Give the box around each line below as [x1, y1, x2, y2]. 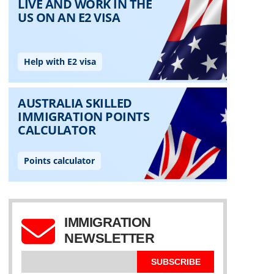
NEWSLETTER [64, 231, 154, 246]
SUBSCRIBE [150, 257, 201, 267]
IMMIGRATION [64, 215, 151, 230]
